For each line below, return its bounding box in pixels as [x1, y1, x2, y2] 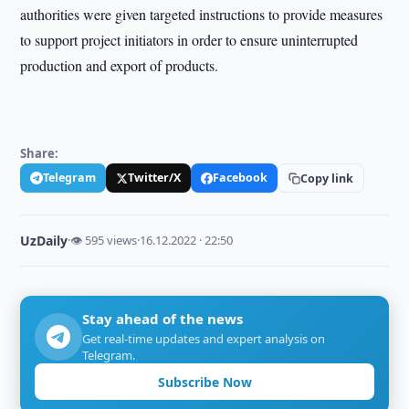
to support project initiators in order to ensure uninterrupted [20, 30, 359, 49]
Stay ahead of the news [82, 309, 244, 328]
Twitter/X [128, 170, 182, 185]
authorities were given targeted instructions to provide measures [20, 5, 383, 24]
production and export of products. [20, 56, 219, 75]
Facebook [213, 170, 268, 185]
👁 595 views [70, 232, 138, 248]
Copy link [300, 170, 354, 186]
